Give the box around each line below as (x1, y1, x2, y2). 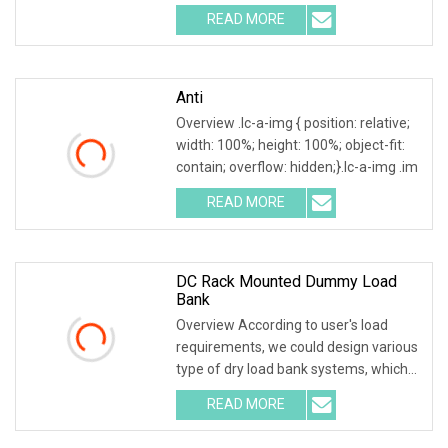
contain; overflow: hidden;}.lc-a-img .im (176, 158, 418, 175)
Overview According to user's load (176, 316, 388, 333)
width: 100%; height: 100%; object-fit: (176, 136, 405, 153)
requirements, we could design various (176, 338, 418, 355)
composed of (176, 382, 260, 399)
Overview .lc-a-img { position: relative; (176, 114, 410, 131)
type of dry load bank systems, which (176, 360, 408, 377)
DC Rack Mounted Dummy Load (176, 271, 397, 291)
